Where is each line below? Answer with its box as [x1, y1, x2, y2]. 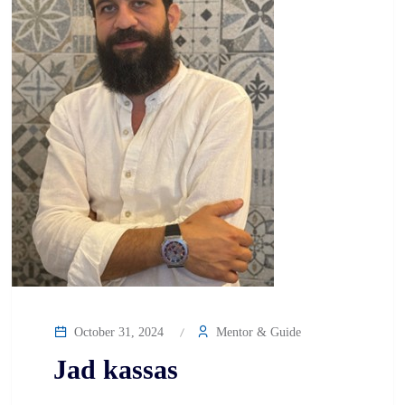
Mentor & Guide [212, 325, 301, 339]
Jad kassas [53, 354, 178, 384]
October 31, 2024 [71, 325, 164, 339]
